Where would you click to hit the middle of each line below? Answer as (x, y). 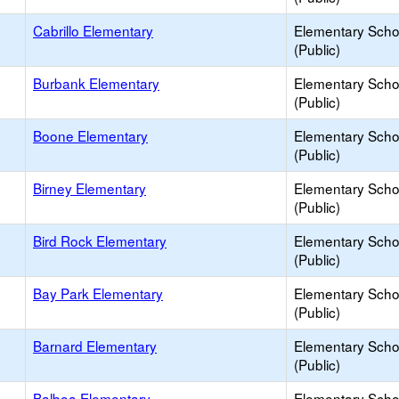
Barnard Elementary (95, 346)
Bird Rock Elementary (100, 240)
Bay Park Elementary (98, 293)
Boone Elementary (90, 135)
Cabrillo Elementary (93, 30)
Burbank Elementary (96, 83)
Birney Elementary (90, 188)
